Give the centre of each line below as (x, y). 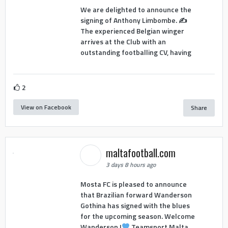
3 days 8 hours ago (131, 165)
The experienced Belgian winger (132, 31)
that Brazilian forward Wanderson (136, 194)
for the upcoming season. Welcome (137, 216)
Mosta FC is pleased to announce (133, 184)
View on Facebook (46, 107)
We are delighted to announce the (136, 9)
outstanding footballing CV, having (136, 52)
